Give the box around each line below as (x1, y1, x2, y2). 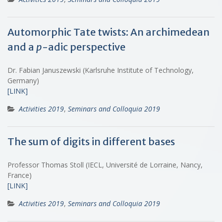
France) (7, 170, 32, 180)
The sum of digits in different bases (7, 135, 175, 148)
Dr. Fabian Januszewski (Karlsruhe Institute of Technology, (7, 65, 194, 75)
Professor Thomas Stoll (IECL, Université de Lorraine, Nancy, (7, 160, 203, 169)
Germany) (7, 75, 39, 85)
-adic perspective (42, 40, 125, 53)
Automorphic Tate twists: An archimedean (7, 25, 210, 38)
